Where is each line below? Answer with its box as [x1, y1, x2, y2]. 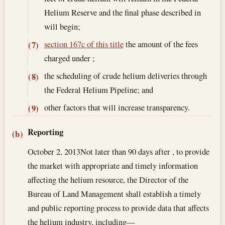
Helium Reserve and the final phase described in [44, 6, 201, 18]
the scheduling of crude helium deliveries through [44, 70, 207, 82]
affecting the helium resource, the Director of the [28, 173, 189, 185]
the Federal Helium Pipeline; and [44, 84, 153, 96]
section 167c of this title [44, 38, 124, 50]
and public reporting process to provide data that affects [28, 201, 209, 213]
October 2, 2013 [28, 145, 81, 157]
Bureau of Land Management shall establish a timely [28, 187, 201, 199]
